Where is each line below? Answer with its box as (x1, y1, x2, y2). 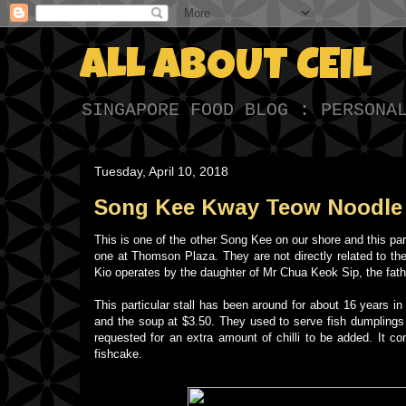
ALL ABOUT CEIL (80, 47, 372, 91)
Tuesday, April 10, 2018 (94, 164, 228, 179)
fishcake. (94, 347, 150, 361)
